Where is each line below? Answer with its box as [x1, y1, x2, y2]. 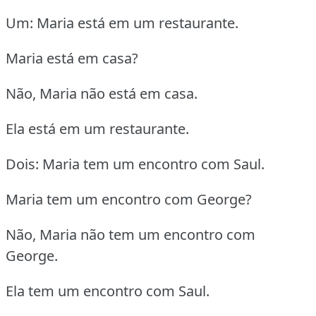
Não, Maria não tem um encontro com [6, 225, 255, 245]
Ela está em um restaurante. [6, 119, 189, 139]
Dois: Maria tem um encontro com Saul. [6, 154, 265, 174]
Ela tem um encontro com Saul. [6, 281, 209, 301]
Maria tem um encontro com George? [6, 190, 252, 209]
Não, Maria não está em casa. [6, 84, 197, 104]
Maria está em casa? [6, 49, 138, 68]
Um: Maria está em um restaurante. [6, 13, 238, 33]
